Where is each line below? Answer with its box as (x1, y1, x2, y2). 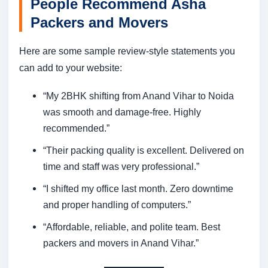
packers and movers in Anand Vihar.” (43, 237, 199, 249)
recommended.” (43, 123, 109, 134)
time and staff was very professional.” (43, 161, 199, 172)
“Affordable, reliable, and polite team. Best (43, 221, 220, 233)
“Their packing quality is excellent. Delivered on (43, 145, 244, 156)
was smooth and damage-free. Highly (43, 106, 201, 118)
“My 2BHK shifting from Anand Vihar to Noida (43, 90, 234, 102)
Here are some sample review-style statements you (19, 45, 235, 57)
